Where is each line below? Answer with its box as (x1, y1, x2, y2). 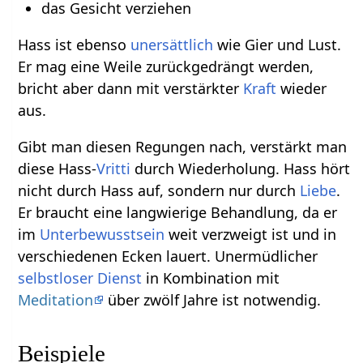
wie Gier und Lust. (213, 34, 342, 54)
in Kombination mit (142, 267, 280, 288)
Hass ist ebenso (18, 34, 131, 54)
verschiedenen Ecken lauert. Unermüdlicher (18, 246, 318, 266)
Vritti (96, 158, 131, 178)
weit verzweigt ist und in (164, 224, 337, 244)
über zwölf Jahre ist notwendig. (104, 289, 322, 310)
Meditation (18, 289, 94, 310)
